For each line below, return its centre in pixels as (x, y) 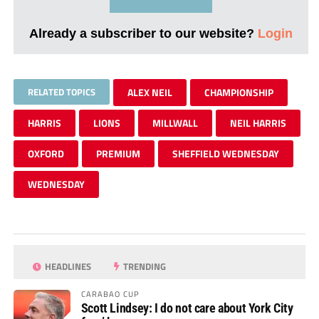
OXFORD (46, 154)
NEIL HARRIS (258, 123)
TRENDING (144, 267)
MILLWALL (175, 123)
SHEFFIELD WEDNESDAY (225, 154)
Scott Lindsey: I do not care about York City (187, 308)
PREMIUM (118, 154)
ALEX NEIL (150, 93)
